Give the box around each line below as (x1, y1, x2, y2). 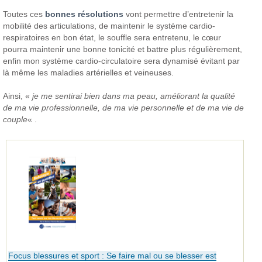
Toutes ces (3, 9, 46, 19)
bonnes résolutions (45, 9, 124, 19)
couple (3, 114, 28, 124)
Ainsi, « (3, 91, 33, 101)
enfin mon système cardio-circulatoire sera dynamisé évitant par (3, 56, 240, 65)
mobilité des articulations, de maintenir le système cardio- (3, 20, 216, 30)
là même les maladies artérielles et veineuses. (3, 67, 174, 77)
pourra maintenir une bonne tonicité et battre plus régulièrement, (3, 44, 243, 54)
